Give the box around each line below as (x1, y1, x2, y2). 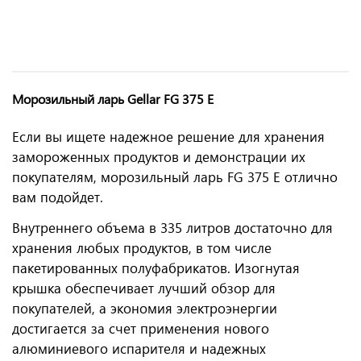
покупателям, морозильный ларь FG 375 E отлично (12, 168, 338, 186)
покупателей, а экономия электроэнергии (12, 299, 277, 317)
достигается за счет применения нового (12, 319, 269, 338)
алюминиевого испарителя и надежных (12, 339, 266, 358)
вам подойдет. (12, 188, 103, 206)
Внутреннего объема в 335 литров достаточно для (12, 218, 333, 237)
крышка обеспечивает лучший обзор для (12, 279, 276, 297)
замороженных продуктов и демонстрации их (12, 147, 305, 166)
